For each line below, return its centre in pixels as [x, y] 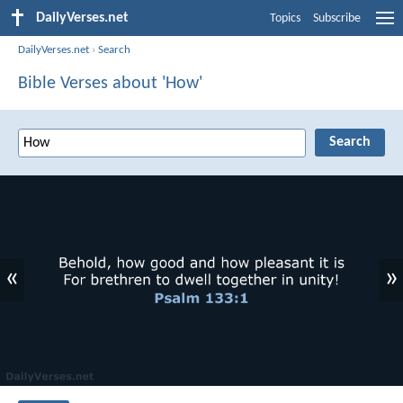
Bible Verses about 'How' [110, 83]
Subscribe [337, 18]
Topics [285, 18]
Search [115, 49]
